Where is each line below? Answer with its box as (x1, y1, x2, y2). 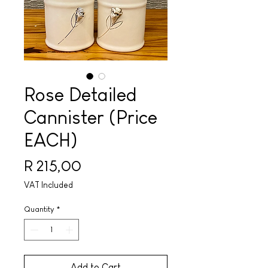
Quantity (24, 205, 54, 214)
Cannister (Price (24, 106, 157, 128)
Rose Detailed (24, 84, 137, 105)
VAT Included (24, 180, 73, 190)
